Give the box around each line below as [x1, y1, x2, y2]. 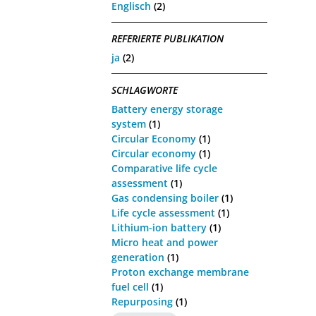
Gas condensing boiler [111, 190, 219, 205]
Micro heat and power [111, 235, 219, 249]
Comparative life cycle [111, 161, 218, 175]
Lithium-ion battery [111, 220, 207, 234]
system [111, 116, 147, 130]
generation [111, 250, 165, 264]
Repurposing [111, 294, 174, 308]
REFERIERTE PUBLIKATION [111, 32, 224, 46]
